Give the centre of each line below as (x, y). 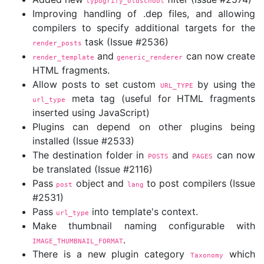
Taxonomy (207, 255)
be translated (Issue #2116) (93, 169)
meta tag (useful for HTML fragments (160, 98)
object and (100, 183)
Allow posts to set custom (96, 84)
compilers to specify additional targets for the (144, 28)
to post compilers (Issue (199, 183)
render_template (63, 57)
